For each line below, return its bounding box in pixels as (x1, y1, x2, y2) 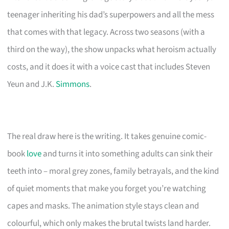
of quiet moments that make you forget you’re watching (7, 182, 207, 195)
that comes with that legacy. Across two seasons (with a (7, 26, 205, 38)
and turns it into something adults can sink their (41, 147, 213, 160)
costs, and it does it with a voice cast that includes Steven (7, 60, 211, 73)
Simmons (56, 78, 90, 90)
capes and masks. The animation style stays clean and (7, 199, 199, 212)
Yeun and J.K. (7, 78, 56, 90)
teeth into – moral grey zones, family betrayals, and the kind (7, 165, 219, 177)
